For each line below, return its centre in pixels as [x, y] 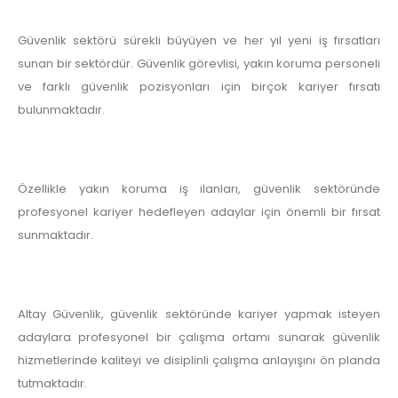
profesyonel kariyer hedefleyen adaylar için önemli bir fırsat [199, 212]
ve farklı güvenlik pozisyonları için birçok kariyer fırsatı [199, 86]
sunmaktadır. [56, 235]
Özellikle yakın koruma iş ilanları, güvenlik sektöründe [199, 189]
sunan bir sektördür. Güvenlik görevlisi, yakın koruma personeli [199, 63]
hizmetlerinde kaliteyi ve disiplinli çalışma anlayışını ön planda [199, 361]
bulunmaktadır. [61, 109]
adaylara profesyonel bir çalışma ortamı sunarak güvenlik [199, 338]
